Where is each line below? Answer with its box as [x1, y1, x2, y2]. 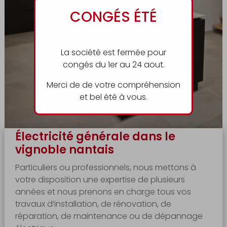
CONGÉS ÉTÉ [70, 7, 157, 27]
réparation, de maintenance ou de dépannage [15, 210, 203, 222]
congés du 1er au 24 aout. [62, 59, 165, 70]
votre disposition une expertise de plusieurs [15, 174, 185, 186]
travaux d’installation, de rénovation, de [15, 198, 172, 210]
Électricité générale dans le [15, 129, 176, 145]
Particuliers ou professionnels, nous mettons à [15, 162, 197, 174]
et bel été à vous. [80, 91, 147, 103]
